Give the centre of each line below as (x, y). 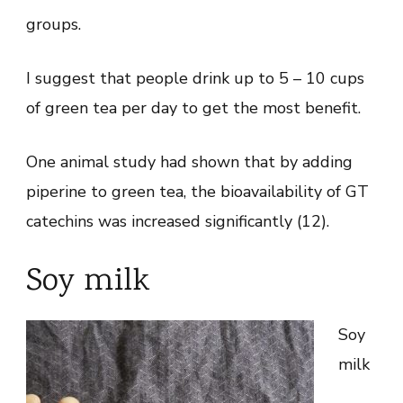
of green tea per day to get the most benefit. (193, 107)
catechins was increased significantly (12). (178, 221)
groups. (54, 24)
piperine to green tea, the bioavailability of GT (197, 191)
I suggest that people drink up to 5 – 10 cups (195, 78)
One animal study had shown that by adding (189, 161)
